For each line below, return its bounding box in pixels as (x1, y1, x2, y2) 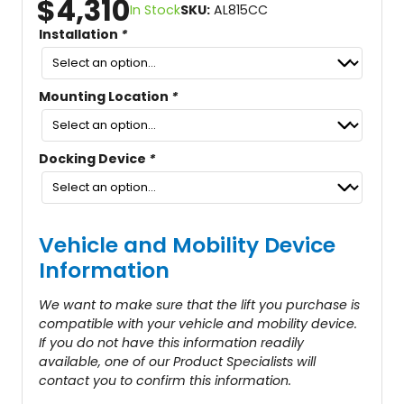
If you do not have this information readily (39, 334, 304, 353)
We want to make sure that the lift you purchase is (39, 296, 360, 315)
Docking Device (39, 149, 149, 168)
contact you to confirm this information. (39, 372, 291, 390)
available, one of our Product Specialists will (39, 353, 316, 372)
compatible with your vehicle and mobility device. (39, 315, 357, 334)
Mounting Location (39, 87, 171, 106)
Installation (39, 24, 121, 43)
